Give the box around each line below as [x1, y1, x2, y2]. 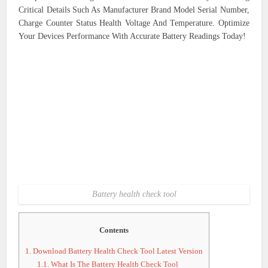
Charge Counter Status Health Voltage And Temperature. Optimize [19, 19, 249, 28]
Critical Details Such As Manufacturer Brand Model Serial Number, [19, 5, 249, 14]
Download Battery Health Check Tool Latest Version [31, 246, 203, 256]
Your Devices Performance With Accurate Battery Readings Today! [19, 32, 246, 41]
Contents [99, 225, 129, 234]
